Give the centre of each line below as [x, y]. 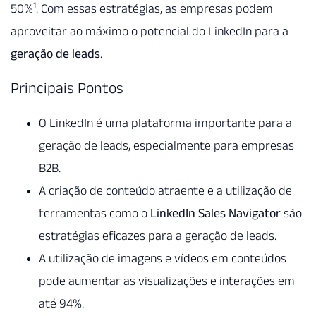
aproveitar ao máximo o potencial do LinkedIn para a [150, 31]
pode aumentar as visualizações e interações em [167, 280]
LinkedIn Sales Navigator [215, 213]
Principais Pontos [67, 87]
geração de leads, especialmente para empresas [166, 145]
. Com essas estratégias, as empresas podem [154, 9]
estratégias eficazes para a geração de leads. [158, 235]
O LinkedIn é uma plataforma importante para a [165, 122]
